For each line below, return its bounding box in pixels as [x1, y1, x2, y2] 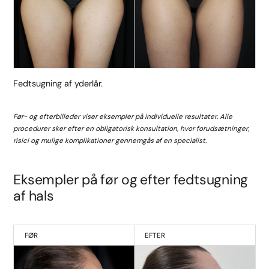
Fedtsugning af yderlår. [13, 77, 103, 89]
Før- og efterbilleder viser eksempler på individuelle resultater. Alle [13, 111, 233, 121]
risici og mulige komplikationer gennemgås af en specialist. [13, 135, 207, 145]
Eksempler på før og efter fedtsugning [13, 170, 249, 189]
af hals [13, 186, 54, 205]
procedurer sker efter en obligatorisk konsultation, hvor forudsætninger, [13, 123, 250, 133]
